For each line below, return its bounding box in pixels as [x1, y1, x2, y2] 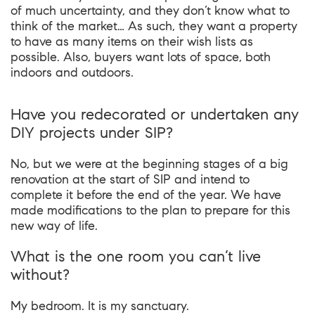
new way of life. [11, 218, 98, 233]
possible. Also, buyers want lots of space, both [11, 49, 271, 65]
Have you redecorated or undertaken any [11, 105, 299, 124]
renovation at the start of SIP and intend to [11, 172, 250, 187]
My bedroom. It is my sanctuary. [11, 298, 189, 314]
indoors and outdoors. [11, 65, 134, 80]
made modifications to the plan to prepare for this [11, 202, 290, 218]
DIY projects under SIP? [11, 123, 173, 142]
